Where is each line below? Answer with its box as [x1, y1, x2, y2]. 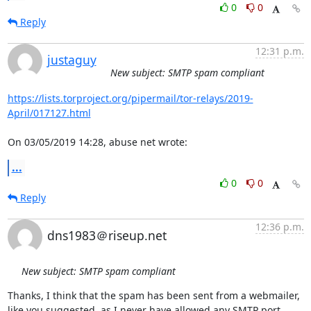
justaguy [47, 51, 96, 68]
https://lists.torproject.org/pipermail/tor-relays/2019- [7, 92, 253, 105]
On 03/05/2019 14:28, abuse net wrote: [7, 135, 187, 149]
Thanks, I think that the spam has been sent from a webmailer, [7, 289, 300, 302]
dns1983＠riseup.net [47, 227, 167, 244]
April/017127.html [7, 106, 91, 119]
